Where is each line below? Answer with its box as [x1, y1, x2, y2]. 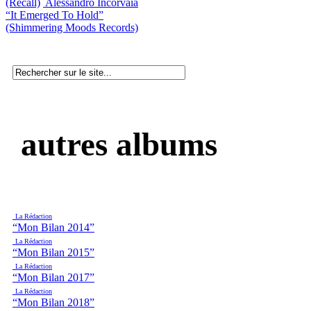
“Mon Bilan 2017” [12, 271, 94, 284]
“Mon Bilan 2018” [12, 296, 94, 309]
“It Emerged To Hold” [6, 8, 103, 21]
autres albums [12, 126, 217, 162]
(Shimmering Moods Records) [6, 21, 138, 33]
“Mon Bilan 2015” [12, 246, 94, 259]
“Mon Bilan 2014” [12, 221, 94, 234]
